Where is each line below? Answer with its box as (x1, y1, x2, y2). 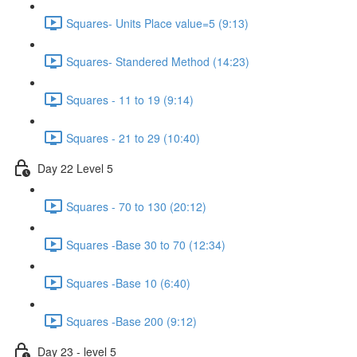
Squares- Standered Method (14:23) (66, 53, 249, 69)
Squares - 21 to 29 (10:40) (66, 129, 200, 146)
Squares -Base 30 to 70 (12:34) (66, 236, 226, 253)
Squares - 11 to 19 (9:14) (66, 91, 194, 108)
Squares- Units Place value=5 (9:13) (66, 14, 249, 31)
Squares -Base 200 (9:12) (66, 312, 197, 329)
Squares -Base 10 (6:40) (66, 274, 190, 291)
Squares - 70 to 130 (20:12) (66, 198, 206, 214)
